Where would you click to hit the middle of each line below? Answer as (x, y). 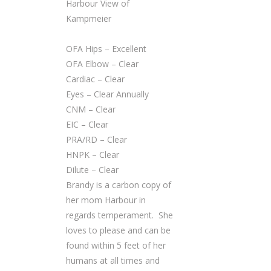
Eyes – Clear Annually (107, 94)
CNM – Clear (91, 109)
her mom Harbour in (106, 200)
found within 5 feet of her (116, 245)
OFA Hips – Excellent (106, 49)
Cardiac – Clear (95, 79)
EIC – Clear (87, 124)
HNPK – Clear (93, 155)
